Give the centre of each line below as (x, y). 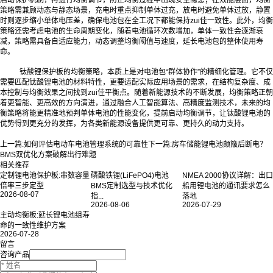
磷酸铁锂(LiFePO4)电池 (130, 175)
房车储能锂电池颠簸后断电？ (219, 144)
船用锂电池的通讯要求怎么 (226, 186)
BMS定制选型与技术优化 (132, 186)
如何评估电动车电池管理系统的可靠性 (86, 144)
